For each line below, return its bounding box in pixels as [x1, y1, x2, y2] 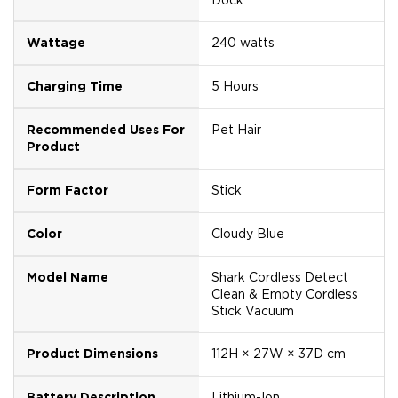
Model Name [27, 269, 108, 284]
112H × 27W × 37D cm [211, 346, 346, 361]
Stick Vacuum [211, 303, 294, 318]
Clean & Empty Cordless [211, 286, 358, 301]
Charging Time [27, 78, 123, 93]
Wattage [27, 35, 85, 50]
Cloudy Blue [211, 226, 284, 241]
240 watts [211, 35, 275, 50]
